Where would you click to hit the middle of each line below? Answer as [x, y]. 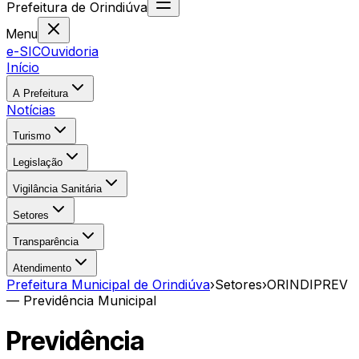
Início [23, 67]
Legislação [38, 162]
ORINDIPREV [307, 284]
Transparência [46, 242]
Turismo [32, 136]
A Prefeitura [40, 93]
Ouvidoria [70, 51]
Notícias [31, 110]
